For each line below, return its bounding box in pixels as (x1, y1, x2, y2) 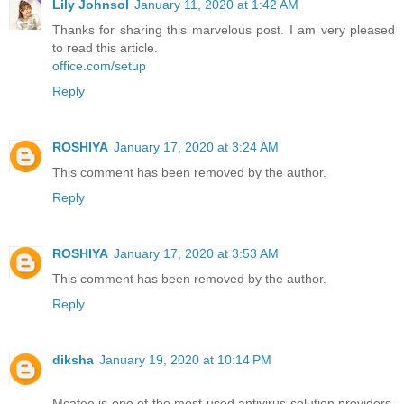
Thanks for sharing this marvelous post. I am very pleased (52, 22, 395, 37)
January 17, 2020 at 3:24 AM (114, 139, 279, 154)
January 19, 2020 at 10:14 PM (99, 352, 271, 367)
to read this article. (52, 40, 158, 55)
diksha (52, 352, 94, 367)
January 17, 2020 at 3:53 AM (114, 245, 279, 261)
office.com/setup (52, 58, 146, 73)
